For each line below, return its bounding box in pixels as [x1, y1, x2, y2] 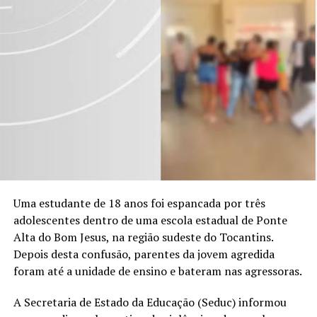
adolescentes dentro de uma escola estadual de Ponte [13, 212, 287, 229]
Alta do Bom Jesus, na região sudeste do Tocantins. [13, 229, 273, 246]
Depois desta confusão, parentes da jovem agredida [13, 246, 275, 263]
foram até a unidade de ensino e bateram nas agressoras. [13, 263, 302, 279]
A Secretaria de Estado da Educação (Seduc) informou [13, 294, 287, 311]
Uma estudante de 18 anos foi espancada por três [13, 195, 265, 212]
